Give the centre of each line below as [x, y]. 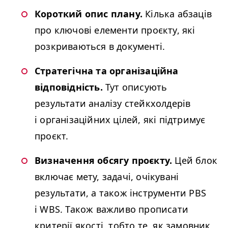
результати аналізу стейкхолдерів [113, 103]
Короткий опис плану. [89, 14]
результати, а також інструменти [112, 193]
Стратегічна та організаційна [107, 71]
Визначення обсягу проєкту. [104, 160]
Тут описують [135, 87]
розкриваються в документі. [100, 46]
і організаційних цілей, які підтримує [120, 120]
